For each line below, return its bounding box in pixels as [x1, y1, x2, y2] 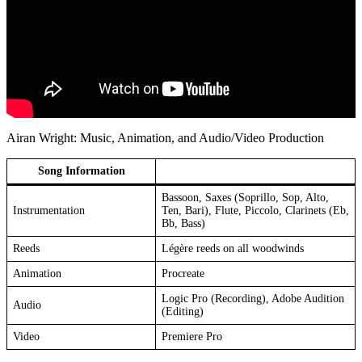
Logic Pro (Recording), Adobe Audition [162, 293, 344, 305]
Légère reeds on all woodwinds [162, 242, 304, 255]
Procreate [162, 267, 204, 280]
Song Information [37, 165, 125, 178]
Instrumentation [13, 204, 85, 217]
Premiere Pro [162, 330, 222, 343]
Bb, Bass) [162, 217, 205, 230]
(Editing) [162, 305, 204, 318]
